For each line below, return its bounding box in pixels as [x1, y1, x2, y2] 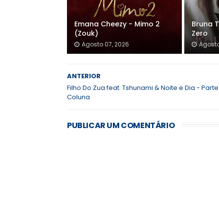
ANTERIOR [67, 71, 101, 81]
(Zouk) [74, 28, 98, 38]
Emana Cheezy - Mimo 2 [74, 19, 160, 29]
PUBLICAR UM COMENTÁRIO [67, 120, 175, 131]
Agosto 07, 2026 [82, 40, 129, 48]
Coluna [67, 92, 90, 102]
